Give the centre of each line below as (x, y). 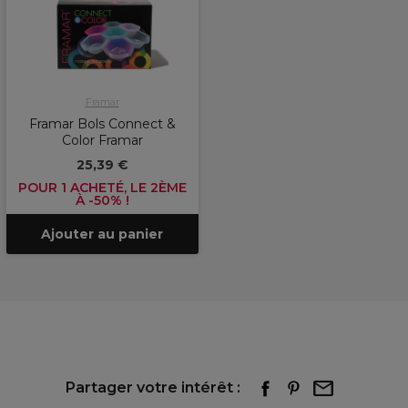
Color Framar (102, 140)
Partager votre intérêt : (153, 388)
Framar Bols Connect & (102, 124)
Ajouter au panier (102, 234)
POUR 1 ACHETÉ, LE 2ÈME (102, 188)
